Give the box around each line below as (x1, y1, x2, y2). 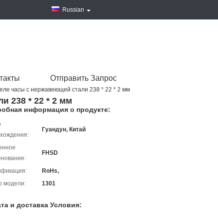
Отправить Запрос (50, 74, 117, 82)
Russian (62, 6, 84, 13)
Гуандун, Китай (42, 126, 86, 133)
